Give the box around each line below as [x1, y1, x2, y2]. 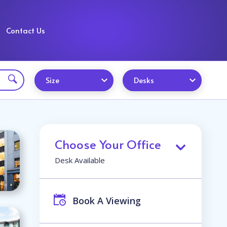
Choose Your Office [55, 136, 161, 153]
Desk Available [55, 155, 105, 165]
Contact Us [6, 25, 45, 35]
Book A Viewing [72, 195, 141, 207]
